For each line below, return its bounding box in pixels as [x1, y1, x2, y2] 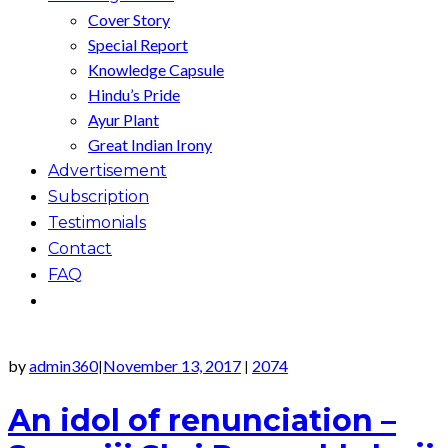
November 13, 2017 [103, 355, 241, 375]
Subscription [48, 186, 149, 206]
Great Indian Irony [88, 134, 212, 154]
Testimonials [48, 212, 146, 232]
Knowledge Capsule [88, 59, 224, 79]
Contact [48, 238, 112, 258]
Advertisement [48, 160, 167, 180]
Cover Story [88, 9, 170, 29]
